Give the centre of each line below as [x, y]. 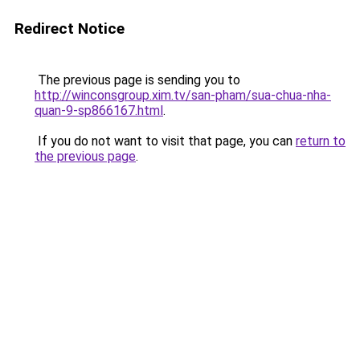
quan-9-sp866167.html [99, 110]
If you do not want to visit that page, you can [165, 141]
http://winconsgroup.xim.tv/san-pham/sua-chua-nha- [183, 95]
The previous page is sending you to [137, 80]
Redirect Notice [70, 29]
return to [321, 141]
